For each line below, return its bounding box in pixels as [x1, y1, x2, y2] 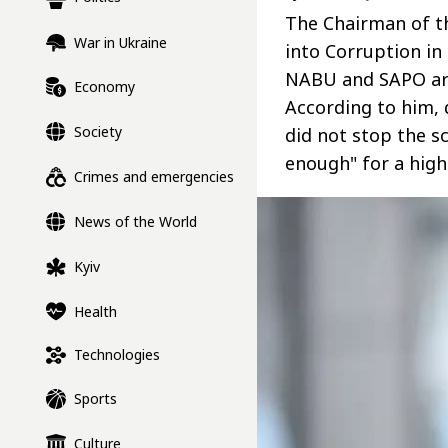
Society [74, 122, 122, 142]
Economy [74, 77, 135, 97]
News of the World [74, 212, 197, 232]
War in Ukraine [74, 33, 167, 53]
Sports [74, 389, 117, 409]
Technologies [74, 345, 160, 365]
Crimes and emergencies [74, 167, 234, 187]
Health [74, 301, 117, 321]
